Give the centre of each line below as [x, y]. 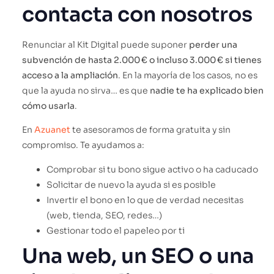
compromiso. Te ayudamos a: [83, 145]
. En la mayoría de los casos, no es [188, 75]
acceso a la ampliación [70, 75]
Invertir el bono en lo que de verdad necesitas [145, 200]
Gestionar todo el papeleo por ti [116, 230]
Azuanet [52, 130]
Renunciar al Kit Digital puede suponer [106, 44]
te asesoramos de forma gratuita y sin [150, 130]
